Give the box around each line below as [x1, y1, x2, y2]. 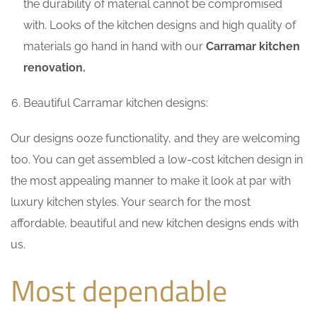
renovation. [23, 61, 86, 75]
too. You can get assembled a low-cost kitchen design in [11, 153, 303, 167]
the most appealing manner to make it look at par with [11, 174, 291, 188]
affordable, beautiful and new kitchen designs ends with [11, 217, 299, 231]
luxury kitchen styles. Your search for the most [11, 195, 250, 209]
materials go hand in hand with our [23, 40, 206, 54]
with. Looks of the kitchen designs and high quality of [23, 18, 296, 33]
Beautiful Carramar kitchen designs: [23, 96, 208, 110]
